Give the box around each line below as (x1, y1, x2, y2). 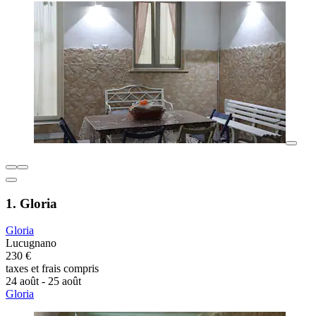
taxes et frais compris (6, 262, 99, 275)
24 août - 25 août (6, 275, 81, 288)
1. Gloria (6, 195, 57, 211)
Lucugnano (6, 237, 56, 250)
